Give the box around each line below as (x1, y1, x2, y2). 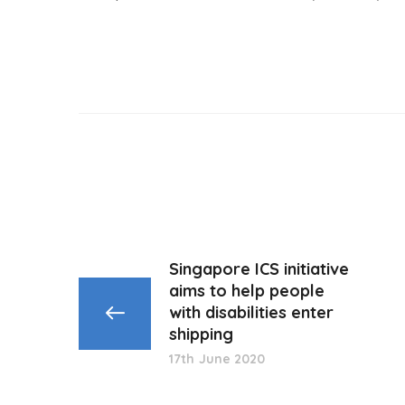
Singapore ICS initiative (169, 259, 349, 279)
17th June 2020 (169, 351, 266, 367)
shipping (169, 324, 233, 344)
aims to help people (169, 280, 325, 301)
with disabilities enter (169, 302, 334, 323)
